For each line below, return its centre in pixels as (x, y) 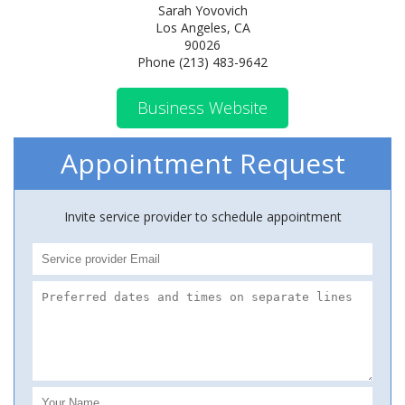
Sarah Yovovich (202, 10)
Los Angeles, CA (202, 28)
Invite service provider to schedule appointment (202, 217)
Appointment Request (202, 163)
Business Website (202, 108)
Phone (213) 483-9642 (202, 62)
